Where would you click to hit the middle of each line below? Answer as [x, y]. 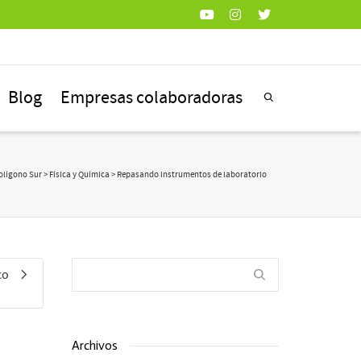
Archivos [94, 345]
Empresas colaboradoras [151, 98]
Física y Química [79, 175]
